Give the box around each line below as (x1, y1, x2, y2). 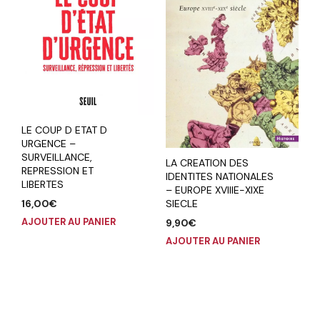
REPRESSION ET (21, 164, 94, 178)
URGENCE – (21, 137, 76, 151)
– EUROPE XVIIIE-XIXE (165, 184, 264, 197)
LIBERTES (21, 178, 64, 191)
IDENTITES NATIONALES (165, 170, 274, 184)
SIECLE (165, 197, 198, 211)
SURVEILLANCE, (21, 151, 92, 164)
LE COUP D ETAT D (21, 124, 107, 137)
